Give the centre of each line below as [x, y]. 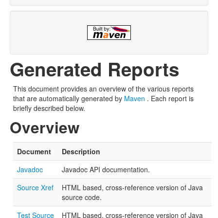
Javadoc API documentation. [106, 169]
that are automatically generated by [69, 98]
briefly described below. [49, 108]
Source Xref [35, 187]
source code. [82, 197]
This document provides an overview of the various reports [103, 89]
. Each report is [169, 98]
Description [81, 151]
